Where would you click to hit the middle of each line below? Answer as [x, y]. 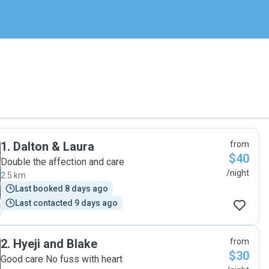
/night [238, 173]
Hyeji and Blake [55, 244]
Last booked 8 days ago [62, 189]
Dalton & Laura [54, 147]
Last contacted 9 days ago [66, 203]
